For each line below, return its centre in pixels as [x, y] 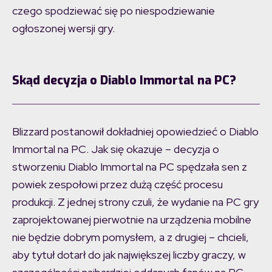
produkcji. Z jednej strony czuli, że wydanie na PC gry [135, 202]
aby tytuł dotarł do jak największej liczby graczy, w [129, 255]
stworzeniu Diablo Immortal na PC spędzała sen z [130, 167]
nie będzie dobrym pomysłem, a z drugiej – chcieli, [131, 237]
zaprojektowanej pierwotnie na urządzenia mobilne [132, 220]
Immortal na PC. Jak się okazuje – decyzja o [116, 149]
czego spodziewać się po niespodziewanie [114, 11]
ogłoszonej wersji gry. [63, 29]
